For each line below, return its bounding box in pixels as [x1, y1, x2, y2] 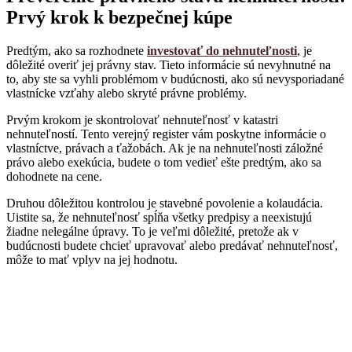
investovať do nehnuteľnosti [147, 44, 297, 58]
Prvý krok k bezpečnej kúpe [6, 7, 233, 28]
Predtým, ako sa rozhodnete [6, 44, 147, 58]
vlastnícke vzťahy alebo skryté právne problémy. [6, 86, 247, 101]
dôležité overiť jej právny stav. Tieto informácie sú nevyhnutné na [6, 58, 331, 72]
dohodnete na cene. [6, 170, 102, 184]
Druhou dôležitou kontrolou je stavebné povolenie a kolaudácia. [6, 196, 323, 211]
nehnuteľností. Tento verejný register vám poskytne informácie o [6, 127, 326, 141]
